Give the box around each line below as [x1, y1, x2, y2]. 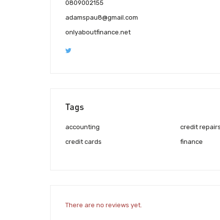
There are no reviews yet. [65, 201, 142, 209]
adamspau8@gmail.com [65, 14, 138, 22]
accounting [65, 123, 100, 131]
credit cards [65, 138, 102, 146]
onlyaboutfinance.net [65, 28, 131, 36]
